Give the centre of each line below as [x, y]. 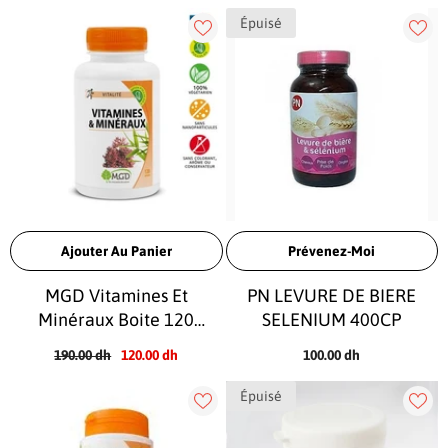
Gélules [116, 343]
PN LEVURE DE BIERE [332, 295]
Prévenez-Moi [332, 250]
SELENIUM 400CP [332, 319]
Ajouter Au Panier [116, 250]
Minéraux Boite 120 [116, 319]
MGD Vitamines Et [116, 295]
